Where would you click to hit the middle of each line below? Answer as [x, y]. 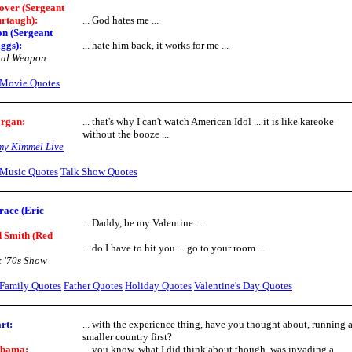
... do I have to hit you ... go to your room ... [174, 248]
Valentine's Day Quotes [243, 286]
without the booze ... [126, 134]
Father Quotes [93, 286]
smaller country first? [127, 337]
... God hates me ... [121, 20]
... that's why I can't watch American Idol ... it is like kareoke [208, 121]
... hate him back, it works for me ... [156, 45]
